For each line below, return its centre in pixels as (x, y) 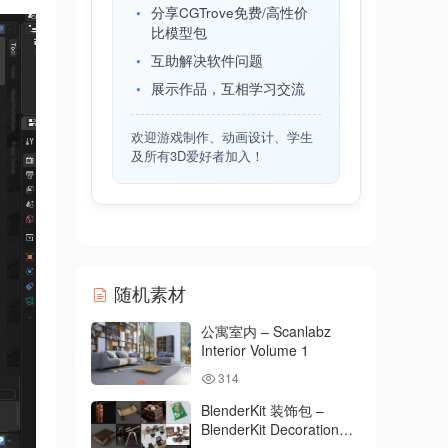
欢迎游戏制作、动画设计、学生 (222, 136)
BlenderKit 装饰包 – (262, 409)
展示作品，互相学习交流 (228, 88)
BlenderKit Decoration (270, 428)
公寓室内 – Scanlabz (266, 330)
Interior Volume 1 (255, 349)
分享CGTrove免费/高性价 (229, 12)
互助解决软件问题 (207, 60)
